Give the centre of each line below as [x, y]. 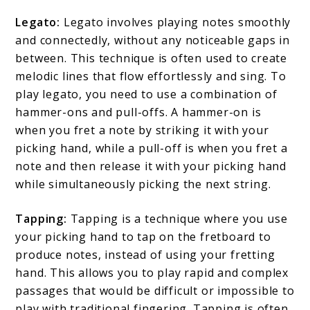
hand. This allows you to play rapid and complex [152, 273]
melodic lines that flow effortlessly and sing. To [151, 76]
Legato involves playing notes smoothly [176, 22]
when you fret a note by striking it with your [142, 130]
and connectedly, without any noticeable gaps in [153, 40]
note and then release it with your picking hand [151, 166]
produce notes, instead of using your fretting [145, 255]
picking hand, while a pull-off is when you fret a [152, 148]
